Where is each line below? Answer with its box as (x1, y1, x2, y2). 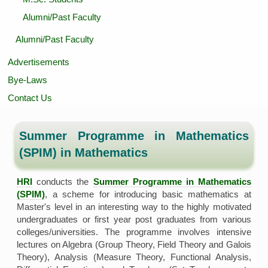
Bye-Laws (8, 75, 48, 86)
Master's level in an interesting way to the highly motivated (17, 201, 251, 212)
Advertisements (8, 57, 70, 68)
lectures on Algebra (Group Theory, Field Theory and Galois (17, 239, 251, 249)
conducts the (32, 176, 93, 187)
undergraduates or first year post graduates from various (17, 214, 251, 224)
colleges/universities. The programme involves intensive (17, 226, 251, 237)
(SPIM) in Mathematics (19, 145, 148, 159)
